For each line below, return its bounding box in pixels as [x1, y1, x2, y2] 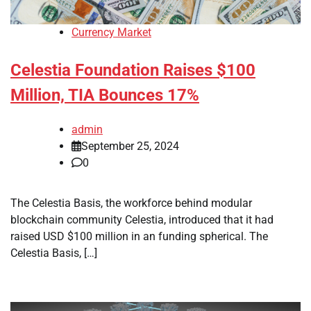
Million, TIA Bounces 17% [10, 85, 199, 106]
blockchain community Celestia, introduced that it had [10, 213, 274, 227]
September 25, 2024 [81, 140, 179, 153]
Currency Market [72, 26, 151, 40]
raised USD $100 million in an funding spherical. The [10, 230, 268, 244]
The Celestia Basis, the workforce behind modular [10, 196, 252, 210]
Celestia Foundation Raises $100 [10, 60, 255, 81]
